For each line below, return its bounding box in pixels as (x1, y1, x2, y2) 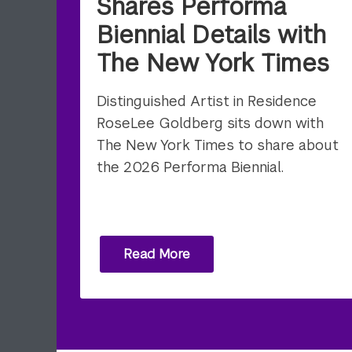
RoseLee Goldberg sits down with (96, 114, 324, 133)
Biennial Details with (96, 20, 326, 51)
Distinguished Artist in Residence (96, 92, 317, 111)
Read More (123, 245, 190, 262)
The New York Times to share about (96, 136, 339, 155)
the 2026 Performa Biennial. (96, 158, 284, 177)
